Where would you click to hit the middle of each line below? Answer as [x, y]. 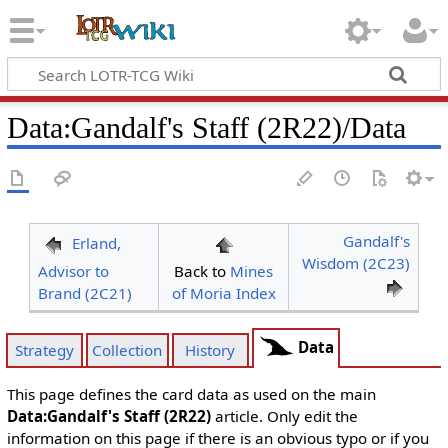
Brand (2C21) [84, 293]
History [210, 350]
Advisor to [73, 271]
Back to [202, 271]
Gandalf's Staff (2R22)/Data [238, 127]
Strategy [45, 350]
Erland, [96, 243]
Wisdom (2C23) [356, 263]
